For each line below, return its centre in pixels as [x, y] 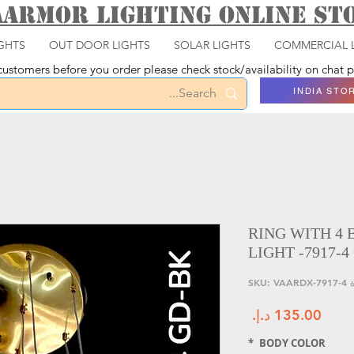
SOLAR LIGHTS [212, 45]
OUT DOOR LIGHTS [100, 45]
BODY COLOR [292, 343]
